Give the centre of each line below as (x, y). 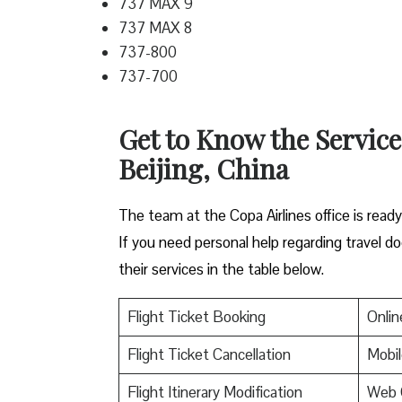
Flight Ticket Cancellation (209, 354)
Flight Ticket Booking (196, 316)
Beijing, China (207, 168)
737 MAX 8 (159, 27)
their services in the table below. (221, 269)
